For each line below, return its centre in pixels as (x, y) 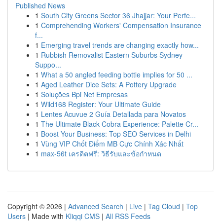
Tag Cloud (164, 206)
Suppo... (48, 65)
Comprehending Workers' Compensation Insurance (121, 25)
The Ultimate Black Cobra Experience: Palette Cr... (120, 124)
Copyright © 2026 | (38, 206)
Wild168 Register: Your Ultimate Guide (101, 104)
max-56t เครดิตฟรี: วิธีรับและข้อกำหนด (101, 153)
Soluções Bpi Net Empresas (84, 94)
